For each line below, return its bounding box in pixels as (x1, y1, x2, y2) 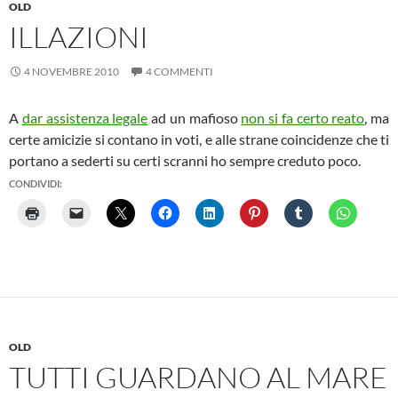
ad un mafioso (147, 109, 242, 126)
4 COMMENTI (146, 65, 213, 78)
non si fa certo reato (241, 109, 365, 126)
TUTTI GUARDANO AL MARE (9, 359, 387, 395)
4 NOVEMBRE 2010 (24, 65, 119, 78)
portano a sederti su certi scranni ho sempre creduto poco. (9, 152, 361, 169)
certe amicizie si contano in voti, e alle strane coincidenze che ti (9, 131, 389, 147)
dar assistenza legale (21, 109, 148, 126)
